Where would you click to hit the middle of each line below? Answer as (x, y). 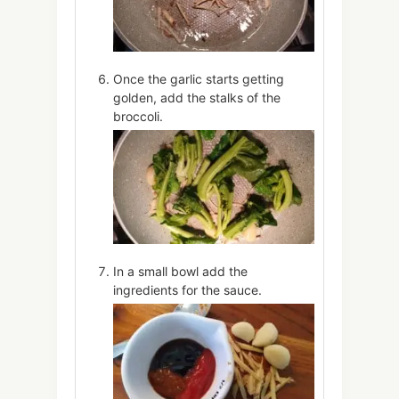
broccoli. (138, 117)
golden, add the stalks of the (197, 98)
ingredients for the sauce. (187, 289)
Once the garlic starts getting (199, 79)
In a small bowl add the (180, 271)
